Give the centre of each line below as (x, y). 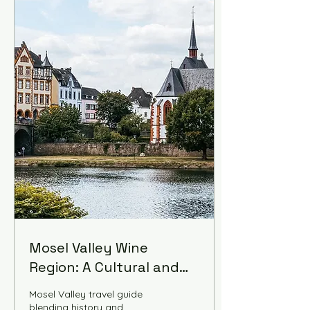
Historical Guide (81, 286)
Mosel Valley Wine (89, 248)
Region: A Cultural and (104, 267)
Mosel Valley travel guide (86, 294)
